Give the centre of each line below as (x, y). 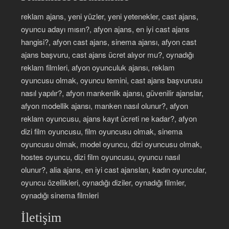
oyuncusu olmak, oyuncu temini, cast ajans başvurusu (112, 80)
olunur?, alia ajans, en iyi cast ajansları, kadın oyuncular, (114, 169)
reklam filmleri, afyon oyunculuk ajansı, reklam (98, 67)
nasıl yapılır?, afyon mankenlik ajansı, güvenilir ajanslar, (112, 93)
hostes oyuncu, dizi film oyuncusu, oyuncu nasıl (101, 156)
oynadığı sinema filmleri (60, 195)
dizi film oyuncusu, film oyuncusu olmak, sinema (102, 131)
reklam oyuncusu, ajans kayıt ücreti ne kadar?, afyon (109, 118)
